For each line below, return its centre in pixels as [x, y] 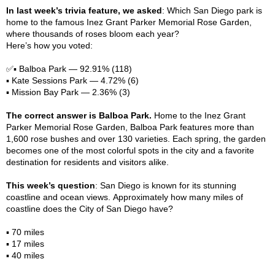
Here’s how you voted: [49, 45]
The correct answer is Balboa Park [78, 115]
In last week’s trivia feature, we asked [84, 10]
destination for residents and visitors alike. [87, 162]
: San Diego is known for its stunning [166, 185]
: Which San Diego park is [212, 10]
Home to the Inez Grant [199, 115]
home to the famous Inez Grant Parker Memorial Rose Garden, [129, 22]
